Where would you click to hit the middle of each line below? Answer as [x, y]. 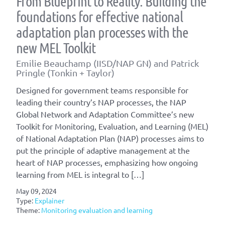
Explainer [49, 201]
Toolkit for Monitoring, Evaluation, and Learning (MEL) [112, 126]
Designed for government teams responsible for [102, 90]
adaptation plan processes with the [102, 32]
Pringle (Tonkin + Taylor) [65, 72]
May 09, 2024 [36, 191]
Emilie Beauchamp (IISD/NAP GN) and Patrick [107, 63]
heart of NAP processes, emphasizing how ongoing [107, 162]
